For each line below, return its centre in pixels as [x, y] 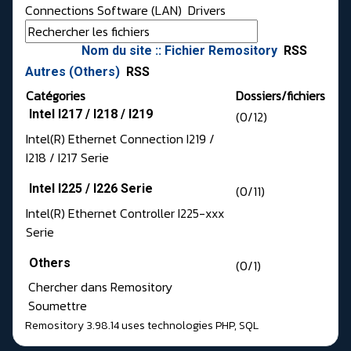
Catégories [56, 96]
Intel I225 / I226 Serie [91, 189]
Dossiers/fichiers [280, 96]
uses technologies [167, 326]
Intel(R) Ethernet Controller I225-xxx [125, 213]
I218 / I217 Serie [67, 158]
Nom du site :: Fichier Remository [181, 51]
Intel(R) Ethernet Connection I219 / [120, 139]
